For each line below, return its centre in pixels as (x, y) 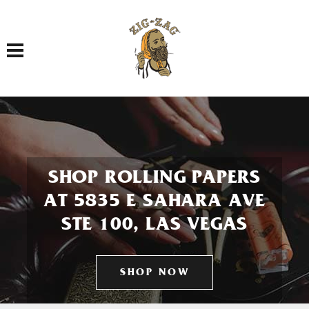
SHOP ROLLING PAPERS (154, 179)
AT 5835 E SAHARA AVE (154, 203)
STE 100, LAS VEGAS (154, 226)
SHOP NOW (154, 273)
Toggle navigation (38, 42)
